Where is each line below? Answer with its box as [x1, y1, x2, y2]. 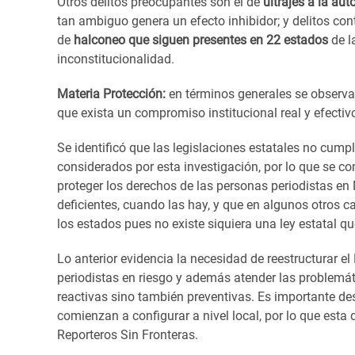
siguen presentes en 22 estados [152, 32, 328, 48]
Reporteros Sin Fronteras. [57, 326, 198, 342]
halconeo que [74, 32, 149, 48]
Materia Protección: [57, 86, 166, 101]
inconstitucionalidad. [57, 51, 174, 67]
